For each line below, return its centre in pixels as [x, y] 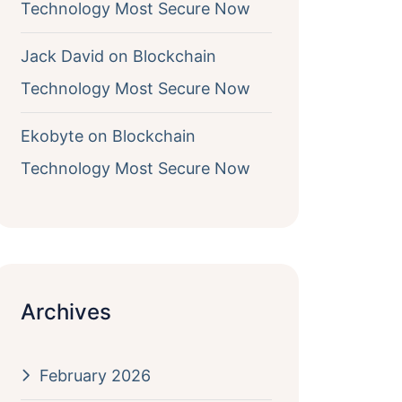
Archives [66, 312]
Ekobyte [52, 136]
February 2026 [95, 376]
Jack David [62, 56]
